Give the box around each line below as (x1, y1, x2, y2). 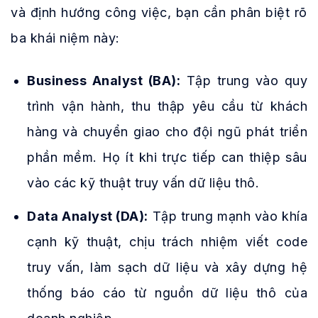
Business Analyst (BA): (27, 72, 181, 88)
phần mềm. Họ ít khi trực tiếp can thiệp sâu (27, 149, 307, 165)
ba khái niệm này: (11, 31, 120, 46)
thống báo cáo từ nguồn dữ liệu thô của (27, 285, 307, 300)
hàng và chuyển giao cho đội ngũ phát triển (27, 124, 307, 139)
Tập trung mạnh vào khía (148, 208, 308, 224)
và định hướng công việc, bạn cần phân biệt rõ (11, 5, 307, 21)
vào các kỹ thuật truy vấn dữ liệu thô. (27, 175, 260, 190)
